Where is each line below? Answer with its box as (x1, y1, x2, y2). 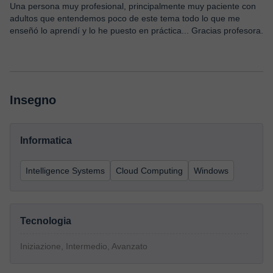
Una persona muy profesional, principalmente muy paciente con (10, 1, 256, 11)
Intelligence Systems (26, 166, 105, 175)
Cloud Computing (116, 166, 183, 175)
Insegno (10, 93, 56, 107)
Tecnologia (20, 216, 71, 226)
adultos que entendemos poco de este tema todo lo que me (10, 13, 240, 23)
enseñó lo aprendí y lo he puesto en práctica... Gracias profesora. (10, 26, 263, 35)
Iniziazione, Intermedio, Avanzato (20, 241, 147, 251)
